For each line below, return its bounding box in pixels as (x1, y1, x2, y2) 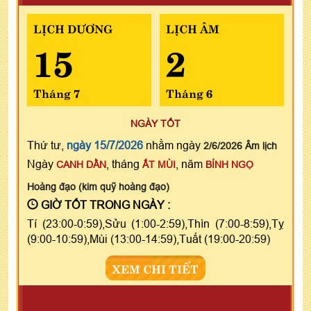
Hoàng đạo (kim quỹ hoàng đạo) (27, 181, 169, 193)
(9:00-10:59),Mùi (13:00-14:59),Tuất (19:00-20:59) (27, 233, 270, 246)
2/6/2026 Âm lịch (203, 140, 277, 152)
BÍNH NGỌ (205, 159, 253, 171)
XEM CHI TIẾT (112, 260, 199, 277)
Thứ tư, (27, 139, 67, 152)
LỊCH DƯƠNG (33, 19, 112, 37)
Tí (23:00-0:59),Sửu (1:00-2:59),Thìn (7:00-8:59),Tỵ (27, 217, 284, 230)
